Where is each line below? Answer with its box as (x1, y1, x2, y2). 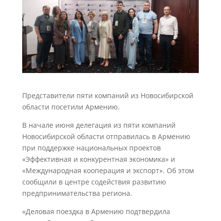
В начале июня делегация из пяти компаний (22, 120, 176, 130)
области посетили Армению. (22, 102, 120, 111)
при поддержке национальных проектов (22, 143, 161, 152)
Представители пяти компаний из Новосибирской (22, 90, 193, 100)
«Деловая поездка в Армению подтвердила (22, 206, 170, 216)
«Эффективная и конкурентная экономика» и (22, 154, 175, 164)
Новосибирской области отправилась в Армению (22, 131, 190, 141)
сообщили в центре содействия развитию (22, 177, 166, 186)
